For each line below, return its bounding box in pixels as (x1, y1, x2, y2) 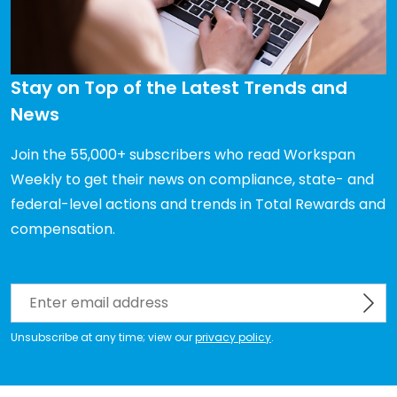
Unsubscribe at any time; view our (11, 329, 195, 345)
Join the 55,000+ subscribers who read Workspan (11, 144, 355, 165)
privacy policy (195, 329, 271, 345)
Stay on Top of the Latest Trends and (11, 74, 347, 100)
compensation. (11, 218, 115, 239)
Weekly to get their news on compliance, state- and (11, 168, 374, 190)
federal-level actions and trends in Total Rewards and (11, 193, 385, 214)
